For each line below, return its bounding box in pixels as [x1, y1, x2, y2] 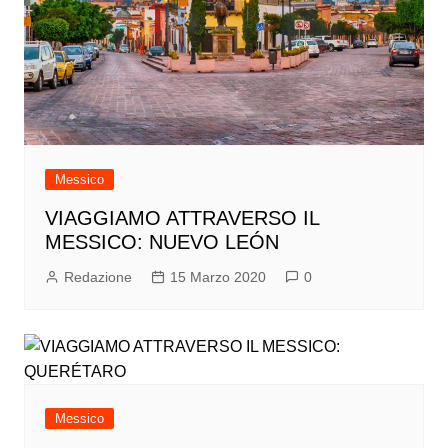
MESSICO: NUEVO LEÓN [44, 231, 279, 254]
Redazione [63, 269, 132, 286]
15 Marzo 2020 [169, 269, 266, 286]
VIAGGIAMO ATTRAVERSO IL [44, 207, 319, 230]
